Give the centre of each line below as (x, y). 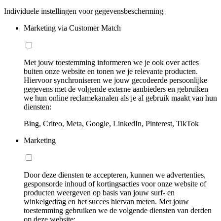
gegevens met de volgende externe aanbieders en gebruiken (116, 89)
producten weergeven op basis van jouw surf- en (99, 192)
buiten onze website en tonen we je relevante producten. (111, 71)
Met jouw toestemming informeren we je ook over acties (111, 62)
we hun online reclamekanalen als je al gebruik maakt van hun (120, 98)
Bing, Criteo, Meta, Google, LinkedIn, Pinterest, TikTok (111, 123)
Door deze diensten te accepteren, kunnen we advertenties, (115, 175)
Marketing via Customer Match (72, 28)
